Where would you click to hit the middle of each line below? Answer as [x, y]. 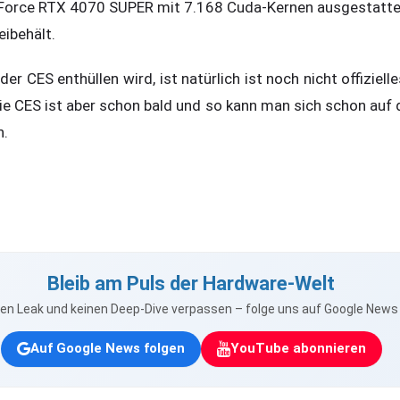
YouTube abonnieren [298, 349]
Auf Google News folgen [107, 349]
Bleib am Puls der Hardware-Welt [191, 283]
